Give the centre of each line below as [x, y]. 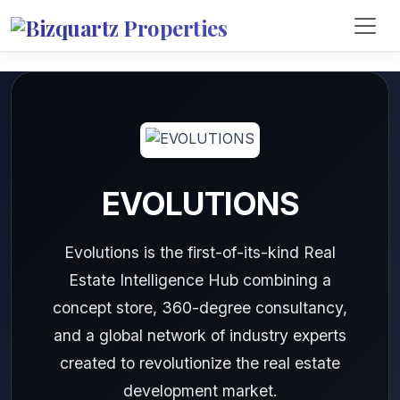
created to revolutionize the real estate [200, 363]
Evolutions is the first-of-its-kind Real [200, 252]
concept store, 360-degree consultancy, [200, 308]
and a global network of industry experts [200, 335]
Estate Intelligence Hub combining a [200, 280]
